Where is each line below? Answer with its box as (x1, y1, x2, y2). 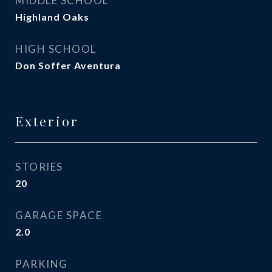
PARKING (15, 257, 68, 270)
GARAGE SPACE (15, 209, 102, 222)
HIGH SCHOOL (15, 42, 97, 55)
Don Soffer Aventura (15, 59, 121, 71)
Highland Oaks (15, 11, 89, 22)
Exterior (15, 112, 79, 129)
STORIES (15, 160, 63, 173)
